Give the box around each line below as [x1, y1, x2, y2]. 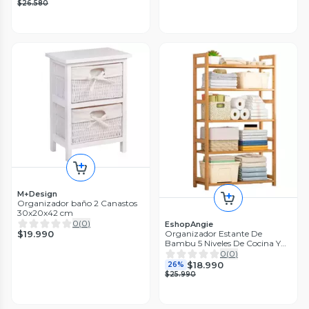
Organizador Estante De [165, 228, 262, 239]
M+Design [17, 188, 57, 199]
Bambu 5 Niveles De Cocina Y [165, 238, 281, 249]
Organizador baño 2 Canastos [17, 197, 137, 208]
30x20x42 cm [17, 207, 73, 218]
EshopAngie [165, 219, 213, 230]
